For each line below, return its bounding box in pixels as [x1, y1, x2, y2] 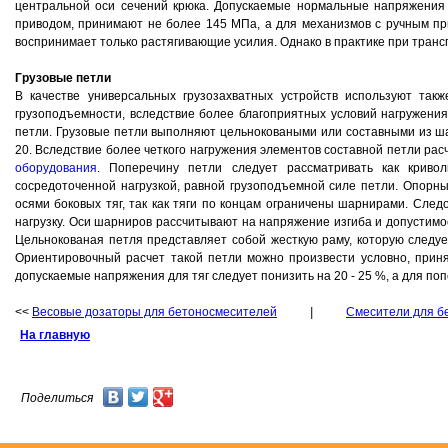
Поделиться [21, 391, 93, 405]
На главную [20, 328, 90, 342]
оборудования [15, 161, 97, 175]
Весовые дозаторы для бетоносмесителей [32, 305, 277, 319]
